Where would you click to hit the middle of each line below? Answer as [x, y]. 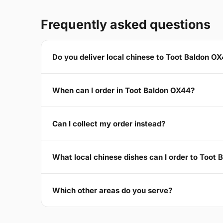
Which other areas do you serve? [112, 190]
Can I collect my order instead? [109, 123]
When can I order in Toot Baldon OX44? [123, 90]
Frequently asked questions [126, 25]
